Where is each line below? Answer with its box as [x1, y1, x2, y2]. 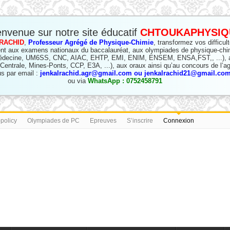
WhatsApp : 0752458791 [88, 77, 162, 85]
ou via [68, 77, 88, 85]
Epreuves [89, 117, 117, 124]
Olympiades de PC [27, 117, 80, 124]
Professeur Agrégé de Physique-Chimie [28, 39, 154, 46]
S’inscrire [126, 117, 153, 124]
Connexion [163, 117, 194, 124]
